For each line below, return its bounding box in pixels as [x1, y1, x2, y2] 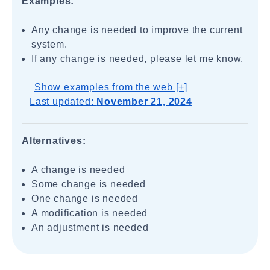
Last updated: [30, 96, 97, 107]
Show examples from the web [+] [34, 82, 187, 92]
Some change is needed [31, 179, 146, 189]
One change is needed [31, 193, 138, 204]
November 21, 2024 [96, 96, 192, 107]
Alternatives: [22, 136, 86, 146]
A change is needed [31, 165, 125, 175]
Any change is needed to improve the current [31, 25, 243, 35]
